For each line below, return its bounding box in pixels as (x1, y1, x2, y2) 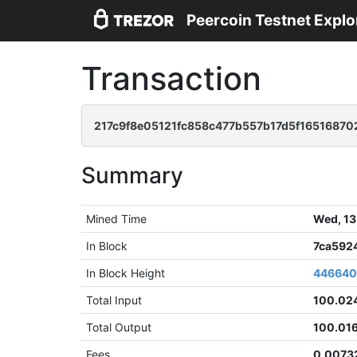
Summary (81, 162, 183, 189)
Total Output (86, 320, 152, 334)
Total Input (86, 293, 143, 307)
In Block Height (86, 266, 166, 280)
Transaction (81, 59, 261, 98)
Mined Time (86, 212, 147, 226)
